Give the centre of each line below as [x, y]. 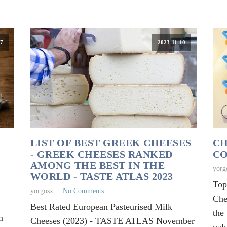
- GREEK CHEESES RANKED [101, 154]
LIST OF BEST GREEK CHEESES [111, 143]
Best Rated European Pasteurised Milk [101, 206]
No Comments [83, 191]
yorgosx [42, 191]
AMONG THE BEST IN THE [98, 165]
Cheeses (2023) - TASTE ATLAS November [112, 221]
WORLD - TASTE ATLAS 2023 [102, 176]
